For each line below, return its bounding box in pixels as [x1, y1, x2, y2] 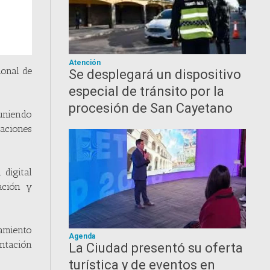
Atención [69, 58, 101, 67]
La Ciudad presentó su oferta [69, 240, 243, 256]
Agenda [69, 232, 96, 240]
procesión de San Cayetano [69, 101, 233, 116]
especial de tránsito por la [69, 84, 225, 99]
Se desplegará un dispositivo [69, 67, 242, 82]
